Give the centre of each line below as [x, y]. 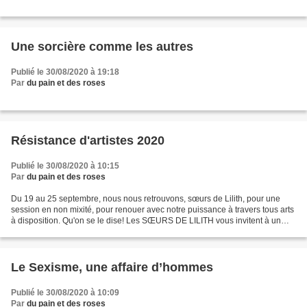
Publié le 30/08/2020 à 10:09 [65, 293]
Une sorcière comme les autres [102, 47]
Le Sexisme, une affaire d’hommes [112, 267]
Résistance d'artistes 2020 [88, 140]
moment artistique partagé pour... [72, 232]
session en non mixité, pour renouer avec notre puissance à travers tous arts [152, 210]
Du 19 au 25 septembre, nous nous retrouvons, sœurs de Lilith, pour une [146, 199]
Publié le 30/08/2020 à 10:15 [65, 166]
